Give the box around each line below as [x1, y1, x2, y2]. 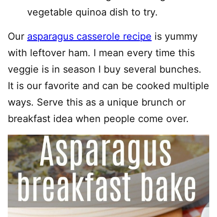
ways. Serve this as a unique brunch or [8, 96, 186, 108]
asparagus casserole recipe [27, 31, 152, 43]
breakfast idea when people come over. [8, 113, 189, 125]
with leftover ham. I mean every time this [8, 47, 195, 59]
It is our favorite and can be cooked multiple [8, 80, 209, 92]
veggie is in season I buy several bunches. [8, 63, 201, 76]
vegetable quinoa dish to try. [27, 6, 158, 18]
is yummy [152, 31, 198, 43]
